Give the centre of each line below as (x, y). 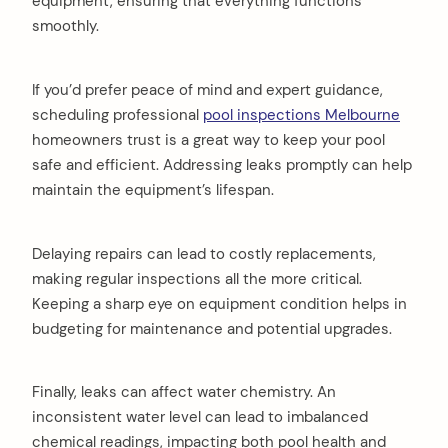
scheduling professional (117, 114)
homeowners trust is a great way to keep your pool (208, 139)
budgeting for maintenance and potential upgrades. (212, 328)
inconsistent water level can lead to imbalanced (200, 417)
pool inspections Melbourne (301, 114)
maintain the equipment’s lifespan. (153, 189)
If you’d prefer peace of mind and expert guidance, (207, 89)
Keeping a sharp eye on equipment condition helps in (219, 303)
